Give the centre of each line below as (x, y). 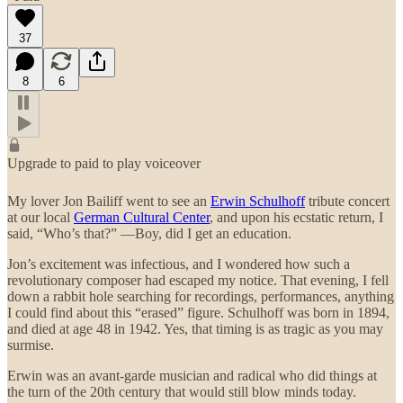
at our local (40, 217)
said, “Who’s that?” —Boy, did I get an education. (149, 233)
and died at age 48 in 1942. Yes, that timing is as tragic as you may (195, 328)
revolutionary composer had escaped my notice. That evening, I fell (198, 280)
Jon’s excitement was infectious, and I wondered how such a (179, 264)
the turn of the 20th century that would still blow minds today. (182, 391)
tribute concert (347, 201)
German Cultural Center (142, 217)
